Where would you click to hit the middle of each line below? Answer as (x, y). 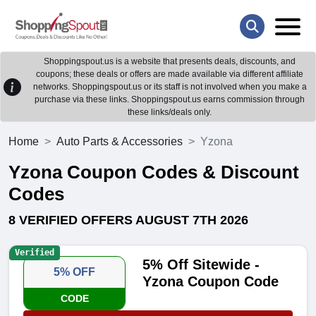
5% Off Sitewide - (201, 265)
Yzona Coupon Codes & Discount (154, 172)
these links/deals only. (170, 113)
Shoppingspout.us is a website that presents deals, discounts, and (170, 62)
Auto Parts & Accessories (120, 142)
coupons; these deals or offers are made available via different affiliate (170, 74)
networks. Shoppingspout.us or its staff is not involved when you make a (170, 87)
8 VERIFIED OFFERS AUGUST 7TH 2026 (128, 220)
